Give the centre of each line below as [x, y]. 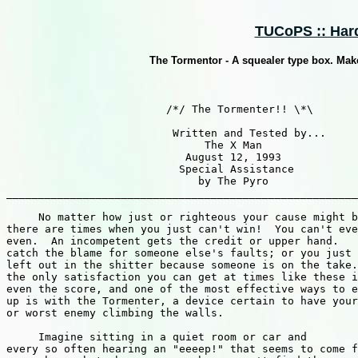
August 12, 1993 [144, 157]
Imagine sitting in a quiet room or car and [157, 337]
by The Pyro [137, 181]
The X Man [134, 145]
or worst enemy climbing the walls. [115, 313]
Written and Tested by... [166, 133]
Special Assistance [150, 169]
